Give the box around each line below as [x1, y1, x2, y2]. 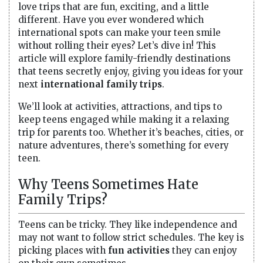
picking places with [18, 244, 108, 256]
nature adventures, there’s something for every [18, 139, 229, 151]
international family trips [41, 78, 162, 90]
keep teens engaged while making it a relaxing [18, 113, 230, 125]
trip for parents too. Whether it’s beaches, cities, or [18, 126, 244, 138]
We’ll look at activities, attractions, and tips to [18, 100, 222, 112]
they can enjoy [170, 244, 237, 256]
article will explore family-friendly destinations [18, 52, 231, 64]
